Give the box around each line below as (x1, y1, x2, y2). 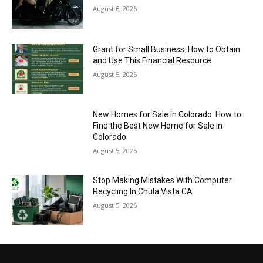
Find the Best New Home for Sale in (93, 121, 223, 131)
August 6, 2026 (93, 4, 137, 13)
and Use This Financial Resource (93, 55, 212, 65)
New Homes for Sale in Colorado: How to (93, 110, 242, 120)
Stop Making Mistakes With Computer (93, 175, 232, 185)
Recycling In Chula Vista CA (93, 186, 193, 196)
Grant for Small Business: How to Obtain (93, 44, 241, 54)
